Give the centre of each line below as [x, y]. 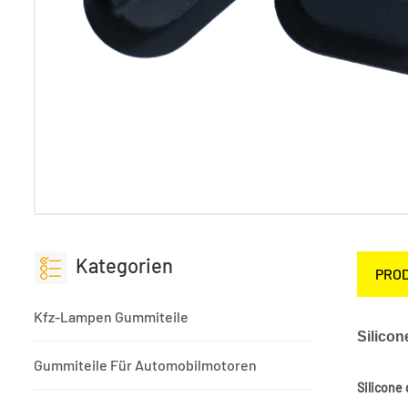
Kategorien [124, 265]
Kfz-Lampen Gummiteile [111, 317]
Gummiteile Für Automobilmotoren [145, 365]
